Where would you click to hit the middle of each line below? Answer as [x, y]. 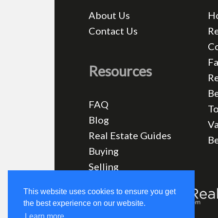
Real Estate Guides [130, 135]
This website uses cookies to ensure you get [100, 192]
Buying [103, 151]
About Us [109, 15]
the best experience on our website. [84, 203]
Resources [120, 71]
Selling [103, 166]
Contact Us [113, 30]
